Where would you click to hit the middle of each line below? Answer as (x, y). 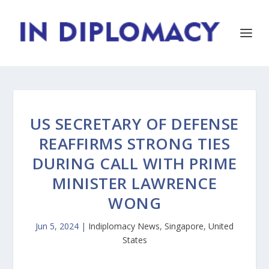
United (221, 226)
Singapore (184, 226)
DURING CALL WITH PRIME (134, 163)
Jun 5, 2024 (57, 226)
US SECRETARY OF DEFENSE (134, 124)
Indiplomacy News (124, 226)
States (134, 240)
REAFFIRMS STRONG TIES (134, 144)
